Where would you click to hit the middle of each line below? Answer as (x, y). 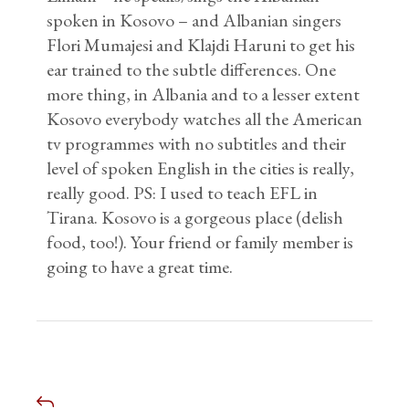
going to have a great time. (140, 266)
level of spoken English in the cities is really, (201, 168)
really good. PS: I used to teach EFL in (183, 192)
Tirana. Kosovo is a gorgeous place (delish (195, 217)
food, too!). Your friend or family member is (200, 241)
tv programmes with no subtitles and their (197, 143)
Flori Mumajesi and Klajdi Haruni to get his (201, 44)
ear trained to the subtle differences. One (192, 69)
